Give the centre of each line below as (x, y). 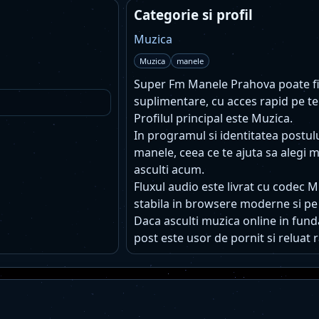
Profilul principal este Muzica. (213, 118)
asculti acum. (169, 169)
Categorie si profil (193, 15)
